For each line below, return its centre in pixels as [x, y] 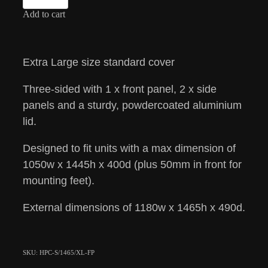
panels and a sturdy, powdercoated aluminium [132, 105]
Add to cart [44, 14]
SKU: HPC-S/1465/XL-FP [59, 252]
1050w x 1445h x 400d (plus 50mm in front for [132, 164]
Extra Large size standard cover [99, 62]
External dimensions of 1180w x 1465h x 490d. [134, 207]
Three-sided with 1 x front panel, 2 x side [120, 89]
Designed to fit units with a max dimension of [129, 148]
